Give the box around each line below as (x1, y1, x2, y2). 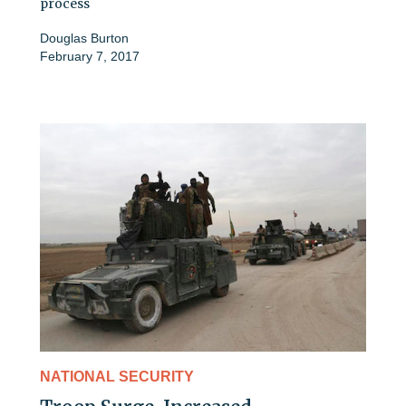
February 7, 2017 (40, 48, 140, 63)
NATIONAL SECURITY (40, 369, 194, 385)
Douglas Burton (40, 30, 129, 45)
